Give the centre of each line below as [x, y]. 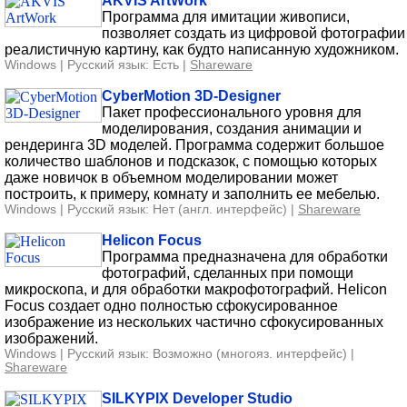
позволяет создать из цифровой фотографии [253, 33]
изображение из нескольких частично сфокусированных [194, 322]
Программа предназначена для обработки [245, 256]
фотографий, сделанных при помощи [228, 273]
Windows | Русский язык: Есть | [97, 65]
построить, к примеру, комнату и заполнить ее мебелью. [192, 194]
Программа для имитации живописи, [226, 16]
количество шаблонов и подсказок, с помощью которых [191, 161]
